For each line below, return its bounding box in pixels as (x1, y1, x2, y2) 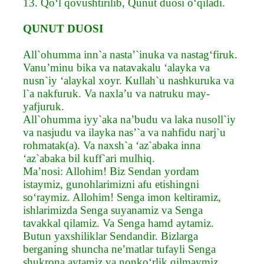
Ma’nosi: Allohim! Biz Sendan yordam (23, 164, 199, 177)
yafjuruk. (23, 100, 64, 113)
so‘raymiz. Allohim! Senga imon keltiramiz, (23, 190, 221, 203)
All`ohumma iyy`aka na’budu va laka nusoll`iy (23, 113, 236, 126)
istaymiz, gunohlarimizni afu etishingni (23, 177, 199, 190)
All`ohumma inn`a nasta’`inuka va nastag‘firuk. (23, 48, 237, 61)
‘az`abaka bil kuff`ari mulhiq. (23, 151, 155, 164)
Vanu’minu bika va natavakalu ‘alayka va (23, 61, 210, 74)
